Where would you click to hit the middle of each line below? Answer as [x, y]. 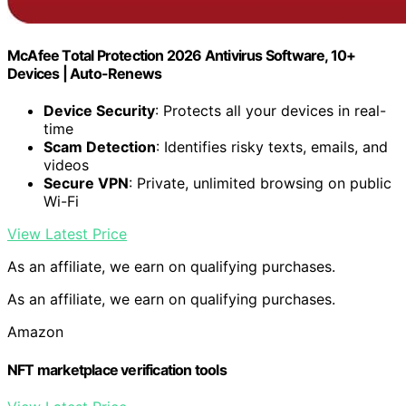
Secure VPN [86, 184]
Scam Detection [100, 147]
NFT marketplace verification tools [117, 369]
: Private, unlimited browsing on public [260, 184]
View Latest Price [67, 234]
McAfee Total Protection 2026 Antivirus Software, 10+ [182, 56]
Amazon [35, 332]
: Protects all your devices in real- [271, 111]
